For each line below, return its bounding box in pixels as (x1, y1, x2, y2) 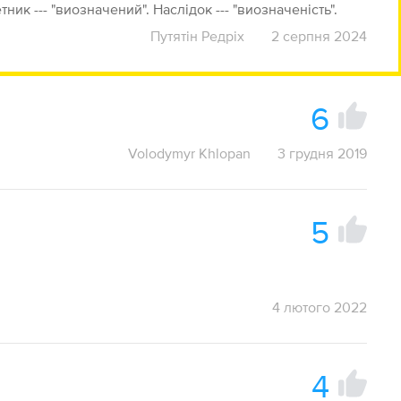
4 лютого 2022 (271, 299, 367, 315)
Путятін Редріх (149, 28, 244, 44)
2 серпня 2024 (270, 28, 367, 44)
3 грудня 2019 (277, 145, 367, 161)
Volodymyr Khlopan (127, 145, 251, 161)
